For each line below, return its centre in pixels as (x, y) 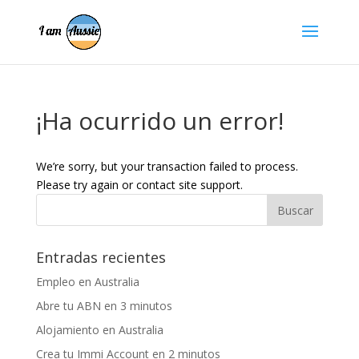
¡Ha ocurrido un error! (159, 121)
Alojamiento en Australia (99, 330)
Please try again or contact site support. (139, 185)
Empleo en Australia (87, 282)
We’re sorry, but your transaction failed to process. (167, 166)
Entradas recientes (101, 257)
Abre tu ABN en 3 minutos (104, 306)
